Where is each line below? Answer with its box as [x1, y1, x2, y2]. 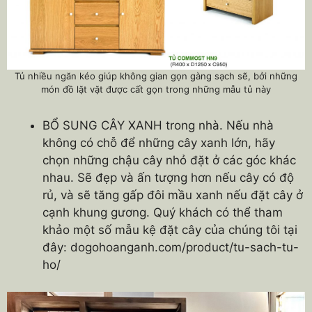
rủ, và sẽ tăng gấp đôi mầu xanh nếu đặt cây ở [42, 188, 303, 203]
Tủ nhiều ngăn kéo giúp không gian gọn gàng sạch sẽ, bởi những [15, 70, 297, 82]
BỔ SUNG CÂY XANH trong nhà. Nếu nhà [42, 118, 274, 133]
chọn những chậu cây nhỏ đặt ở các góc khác [42, 153, 296, 168]
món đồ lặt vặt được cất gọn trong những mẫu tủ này [41, 84, 271, 95]
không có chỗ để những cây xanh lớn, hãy [42, 136, 275, 150]
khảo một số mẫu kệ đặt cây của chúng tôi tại [42, 223, 297, 237]
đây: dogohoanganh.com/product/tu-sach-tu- [42, 240, 299, 255]
